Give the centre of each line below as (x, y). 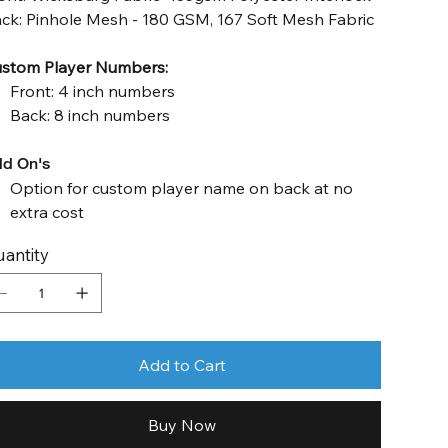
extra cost (47, 212)
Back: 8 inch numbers (90, 115)
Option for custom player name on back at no (182, 188)
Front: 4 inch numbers (93, 91)
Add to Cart (182, 365)
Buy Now (182, 425)
